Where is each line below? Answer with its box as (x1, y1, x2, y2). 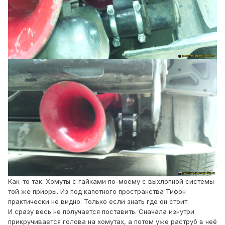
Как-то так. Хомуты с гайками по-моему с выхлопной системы (8, 177, 214, 186)
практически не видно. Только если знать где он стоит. (8, 197, 189, 206)
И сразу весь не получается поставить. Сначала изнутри (8, 207, 194, 216)
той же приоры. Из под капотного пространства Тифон (8, 187, 186, 196)
